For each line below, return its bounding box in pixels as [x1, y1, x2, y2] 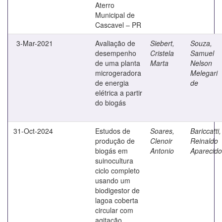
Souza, [190, 38, 212, 48]
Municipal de [95, 9, 135, 20]
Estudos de [95, 125, 130, 136]
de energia [95, 77, 129, 88]
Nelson [190, 57, 212, 68]
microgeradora [95, 67, 141, 78]
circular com [95, 205, 133, 215]
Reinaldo [190, 135, 218, 146]
